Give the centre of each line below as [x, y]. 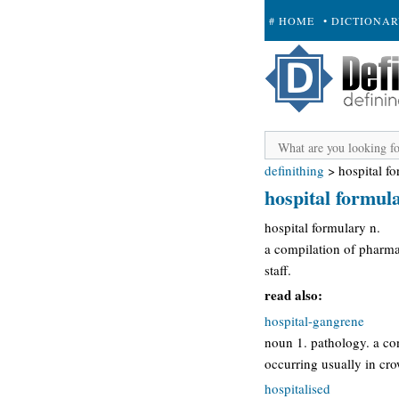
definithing [294, 170]
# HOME [292, 20]
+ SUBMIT [297, 61]
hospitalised [297, 388]
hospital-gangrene [314, 320]
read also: [293, 295]
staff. [278, 269]
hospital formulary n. [322, 227]
